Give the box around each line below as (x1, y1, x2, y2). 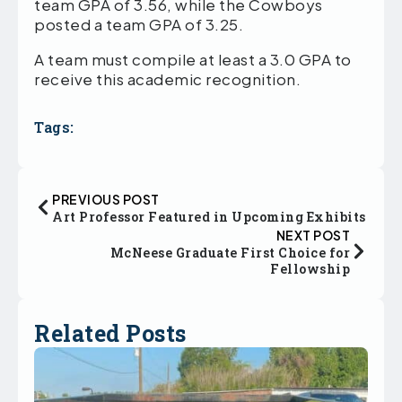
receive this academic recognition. (34, 69, 301, 90)
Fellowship (270, 260, 350, 278)
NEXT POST (275, 227, 350, 244)
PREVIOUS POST (52, 191, 160, 208)
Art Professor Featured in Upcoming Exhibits (52, 208, 366, 226)
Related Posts (34, 319, 187, 349)
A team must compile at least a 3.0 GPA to (34, 49, 352, 70)
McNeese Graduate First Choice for (109, 244, 350, 262)
